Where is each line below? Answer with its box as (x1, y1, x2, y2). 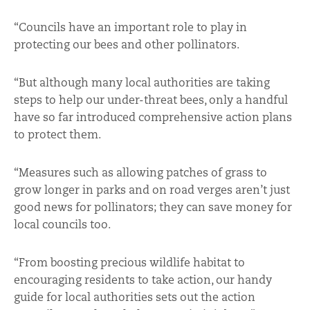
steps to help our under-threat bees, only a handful (14, 92, 288, 107)
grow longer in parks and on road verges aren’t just (14, 182, 290, 197)
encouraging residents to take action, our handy (14, 272, 272, 287)
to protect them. (14, 127, 101, 142)
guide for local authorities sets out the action (14, 289, 255, 304)
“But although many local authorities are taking (14, 75, 270, 90)
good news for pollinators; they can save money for (14, 199, 292, 215)
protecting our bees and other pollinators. (14, 37, 239, 52)
